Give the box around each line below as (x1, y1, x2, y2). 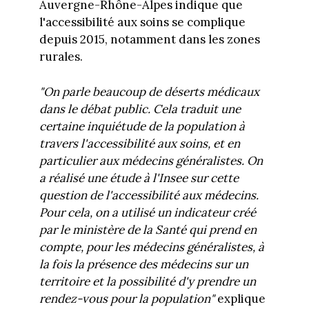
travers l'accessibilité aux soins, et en (39, 135, 240, 151)
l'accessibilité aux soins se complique (39, 14, 246, 30)
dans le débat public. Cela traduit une (39, 101, 241, 117)
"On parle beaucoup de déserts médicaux (39, 83, 259, 99)
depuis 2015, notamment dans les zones (39, 32, 260, 48)
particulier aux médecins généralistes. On (39, 152, 263, 168)
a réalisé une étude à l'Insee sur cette (39, 170, 239, 186)
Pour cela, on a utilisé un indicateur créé (39, 204, 256, 220)
